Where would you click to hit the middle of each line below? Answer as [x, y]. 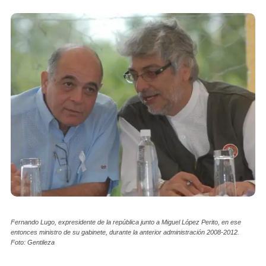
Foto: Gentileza [33, 242]
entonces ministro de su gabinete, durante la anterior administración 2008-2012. [125, 232]
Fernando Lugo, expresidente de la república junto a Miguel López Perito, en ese [126, 222]
